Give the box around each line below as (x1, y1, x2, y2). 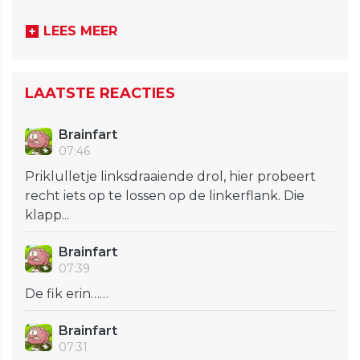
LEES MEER (43, 23, 117, 39)
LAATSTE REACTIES (25, 84, 175, 103)
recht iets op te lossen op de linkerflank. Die (25, 188, 305, 204)
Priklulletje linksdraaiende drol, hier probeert (25, 169, 316, 185)
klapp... (25, 207, 69, 223)
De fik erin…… (25, 286, 108, 302)
